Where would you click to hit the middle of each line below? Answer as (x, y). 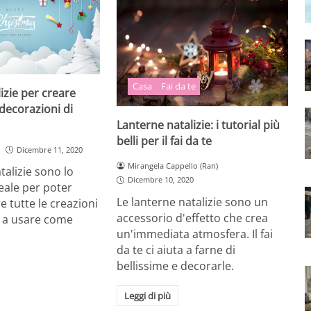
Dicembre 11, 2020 (49, 149)
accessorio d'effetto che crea (193, 218)
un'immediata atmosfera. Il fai (195, 234)
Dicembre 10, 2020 (161, 180)
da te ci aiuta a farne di (176, 250)
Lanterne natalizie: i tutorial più (199, 125)
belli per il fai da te (165, 141)
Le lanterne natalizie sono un (193, 202)
